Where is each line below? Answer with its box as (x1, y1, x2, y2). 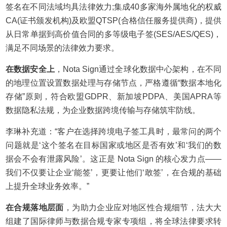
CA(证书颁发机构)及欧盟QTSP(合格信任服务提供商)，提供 (6, 16, 221, 25)
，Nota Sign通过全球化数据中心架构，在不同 (54, 65, 221, 73)
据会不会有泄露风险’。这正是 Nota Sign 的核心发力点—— (6, 155, 221, 163)
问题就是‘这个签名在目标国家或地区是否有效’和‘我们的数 (6, 141, 221, 149)
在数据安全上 (6, 65, 55, 73)
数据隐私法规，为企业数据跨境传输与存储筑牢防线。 (6, 106, 201, 115)
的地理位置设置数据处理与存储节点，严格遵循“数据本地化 (6, 79, 221, 87)
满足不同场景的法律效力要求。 (6, 44, 120, 52)
